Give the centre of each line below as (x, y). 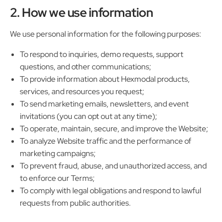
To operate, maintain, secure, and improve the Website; (114, 128)
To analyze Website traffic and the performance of (106, 141)
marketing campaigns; (58, 153)
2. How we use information (82, 12)
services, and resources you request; (82, 91)
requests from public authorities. (75, 203)
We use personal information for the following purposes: (106, 34)
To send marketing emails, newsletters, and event (104, 104)
